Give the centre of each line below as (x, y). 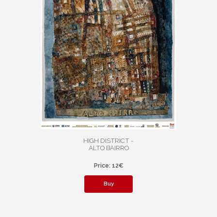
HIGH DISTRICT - (108, 141)
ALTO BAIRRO (108, 148)
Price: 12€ (108, 166)
